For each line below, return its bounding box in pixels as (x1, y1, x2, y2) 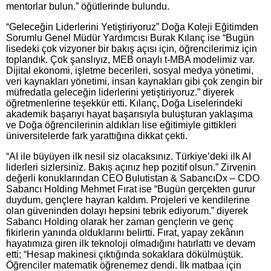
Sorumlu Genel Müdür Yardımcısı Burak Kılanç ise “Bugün (6, 32, 254, 43)
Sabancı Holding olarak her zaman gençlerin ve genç (6, 216, 233, 227)
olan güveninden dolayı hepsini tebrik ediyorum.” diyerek (6, 205, 248, 216)
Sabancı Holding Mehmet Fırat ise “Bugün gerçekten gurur (6, 183, 255, 194)
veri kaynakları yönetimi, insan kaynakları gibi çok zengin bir (6, 76, 263, 87)
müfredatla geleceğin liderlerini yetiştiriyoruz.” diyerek (6, 87, 234, 97)
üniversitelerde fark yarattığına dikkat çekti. (6, 130, 188, 141)
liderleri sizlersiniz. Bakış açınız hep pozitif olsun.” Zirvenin (6, 162, 256, 172)
